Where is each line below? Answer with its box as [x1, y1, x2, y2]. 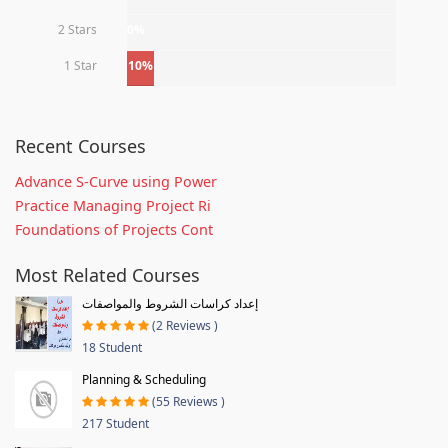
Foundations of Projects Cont [15, 219, 213, 239]
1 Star [64, 56, 97, 74]
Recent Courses [15, 133, 146, 158]
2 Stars [58, 20, 97, 38]
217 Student [82, 414, 149, 432]
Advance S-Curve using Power [15, 171, 217, 191]
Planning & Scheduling [82, 370, 206, 388]
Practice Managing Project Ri [15, 195, 211, 215]
